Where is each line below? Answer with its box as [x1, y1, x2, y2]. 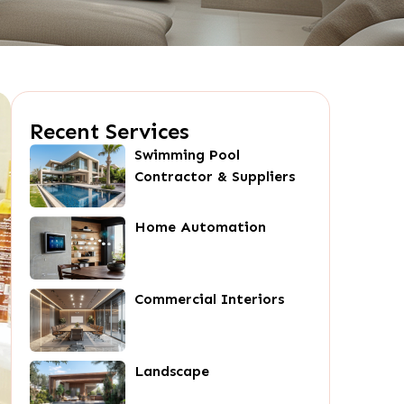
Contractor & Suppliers [134, 167, 296, 185]
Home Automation [134, 217, 267, 235]
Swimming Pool [134, 145, 241, 163]
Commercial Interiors [134, 289, 285, 308]
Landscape [134, 362, 210, 380]
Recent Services [30, 117, 189, 144]
